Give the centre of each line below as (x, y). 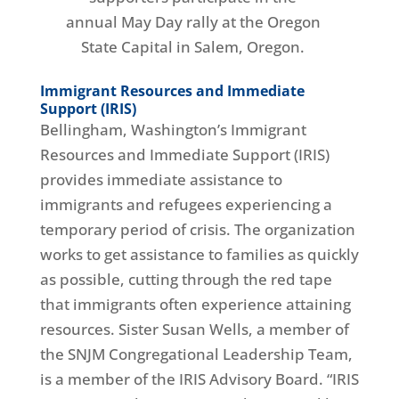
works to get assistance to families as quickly (199, 255)
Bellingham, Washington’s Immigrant (173, 130)
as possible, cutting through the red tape (186, 280)
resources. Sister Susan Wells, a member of (194, 330)
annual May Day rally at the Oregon (193, 22)
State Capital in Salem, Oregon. (193, 47)
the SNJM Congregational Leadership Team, (196, 354)
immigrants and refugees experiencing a (186, 205)
